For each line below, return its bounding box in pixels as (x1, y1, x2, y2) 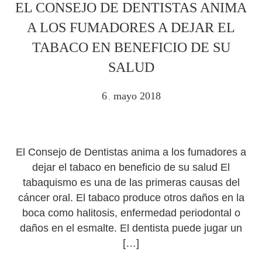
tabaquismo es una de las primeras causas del (22, 177, 240, 188)
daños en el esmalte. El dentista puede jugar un (20, 222, 242, 234)
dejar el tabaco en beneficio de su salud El (32, 161, 230, 173)
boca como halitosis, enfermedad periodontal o (22, 207, 240, 219)
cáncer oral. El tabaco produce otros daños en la (18, 192, 244, 204)
